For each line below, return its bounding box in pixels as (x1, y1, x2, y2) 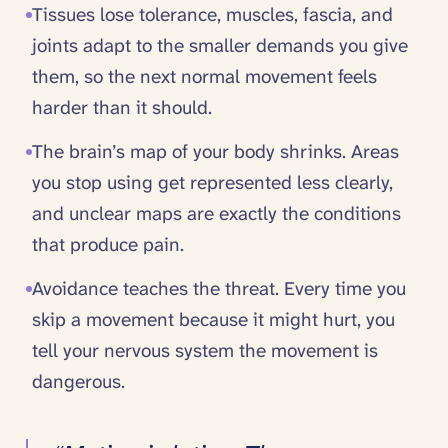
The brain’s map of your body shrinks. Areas (31, 139, 399, 164)
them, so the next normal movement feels (31, 64, 377, 90)
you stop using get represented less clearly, (31, 170, 393, 195)
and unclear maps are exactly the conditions (31, 201, 401, 226)
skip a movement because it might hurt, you (31, 306, 395, 332)
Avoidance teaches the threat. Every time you (31, 275, 406, 301)
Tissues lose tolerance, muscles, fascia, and (31, 2, 393, 28)
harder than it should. (31, 95, 212, 121)
